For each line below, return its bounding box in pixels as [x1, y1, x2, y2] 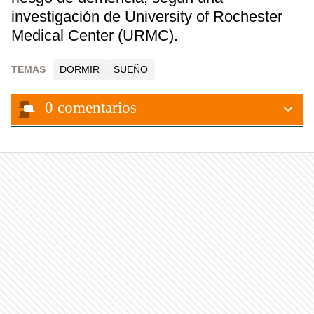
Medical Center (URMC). [11, 27, 178, 44]
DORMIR [60, 64, 100, 75]
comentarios [57, 99, 137, 116]
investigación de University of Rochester [11, 8, 282, 25]
